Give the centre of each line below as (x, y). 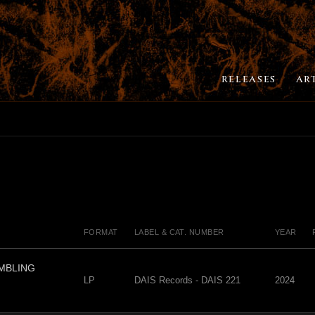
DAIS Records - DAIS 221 (187, 281)
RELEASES (249, 79)
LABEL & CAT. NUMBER (179, 232)
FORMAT (101, 232)
